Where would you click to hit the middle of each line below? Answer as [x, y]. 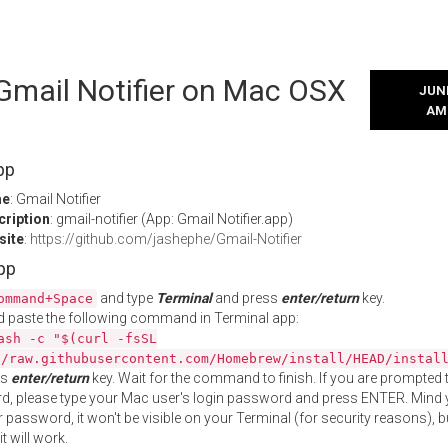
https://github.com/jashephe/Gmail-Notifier [166, 239]
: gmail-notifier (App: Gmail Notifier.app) [171, 219]
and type [126, 298]
